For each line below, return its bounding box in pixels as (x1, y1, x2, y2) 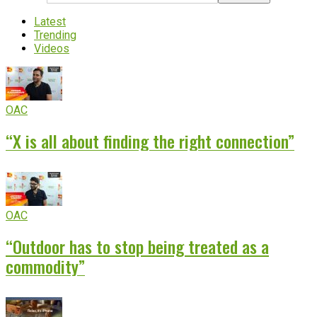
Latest (34, 15, 66, 29)
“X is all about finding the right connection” (6, 128, 294, 154)
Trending (34, 28, 76, 42)
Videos (34, 42, 69, 56)
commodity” (6, 253, 85, 279)
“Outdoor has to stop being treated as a (6, 234, 269, 260)
